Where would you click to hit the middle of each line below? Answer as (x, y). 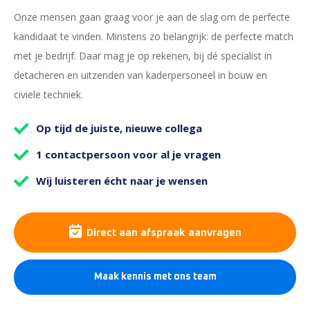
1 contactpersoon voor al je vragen (128, 154)
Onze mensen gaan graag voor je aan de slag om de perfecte (152, 17)
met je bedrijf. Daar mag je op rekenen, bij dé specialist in (143, 56)
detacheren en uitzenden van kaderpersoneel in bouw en (140, 75)
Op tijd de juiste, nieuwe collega (119, 128)
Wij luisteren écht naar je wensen (122, 181)
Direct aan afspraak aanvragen (164, 233)
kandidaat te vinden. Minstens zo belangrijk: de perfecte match (154, 36)
